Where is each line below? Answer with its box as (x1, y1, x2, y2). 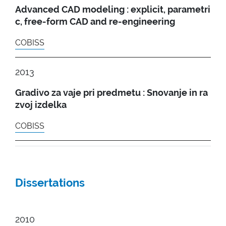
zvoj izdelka (15, 99, 67, 110)
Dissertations (15, 176, 85, 189)
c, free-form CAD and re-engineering (15, 16, 175, 27)
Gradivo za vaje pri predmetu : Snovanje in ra (15, 87, 208, 98)
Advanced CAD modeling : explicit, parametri (15, 4, 210, 15)
